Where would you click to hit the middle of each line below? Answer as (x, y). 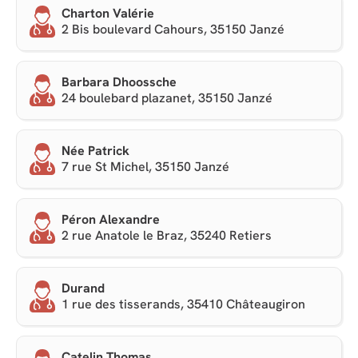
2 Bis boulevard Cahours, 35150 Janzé (173, 30)
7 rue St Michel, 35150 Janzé (145, 167)
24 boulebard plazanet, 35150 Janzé (167, 98)
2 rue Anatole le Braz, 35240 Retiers (167, 236)
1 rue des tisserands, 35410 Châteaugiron (183, 304)
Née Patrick (95, 151)
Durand (83, 288)
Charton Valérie (108, 14)
